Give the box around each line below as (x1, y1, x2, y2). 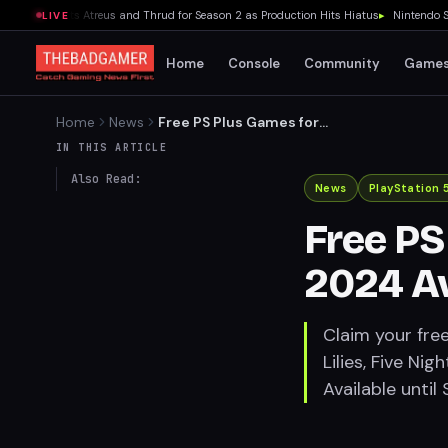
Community (304, 54, 381, 72)
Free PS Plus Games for (158, 113, 319, 131)
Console (228, 54, 281, 72)
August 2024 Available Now (158, 133, 350, 151)
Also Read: (71, 171, 141, 187)
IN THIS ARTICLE (56, 141, 167, 154)
